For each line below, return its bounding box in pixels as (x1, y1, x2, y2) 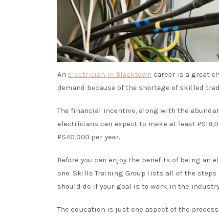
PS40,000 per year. (57, 132, 120, 141)
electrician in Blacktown (68, 69, 152, 79)
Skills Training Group (73, 168, 146, 177)
